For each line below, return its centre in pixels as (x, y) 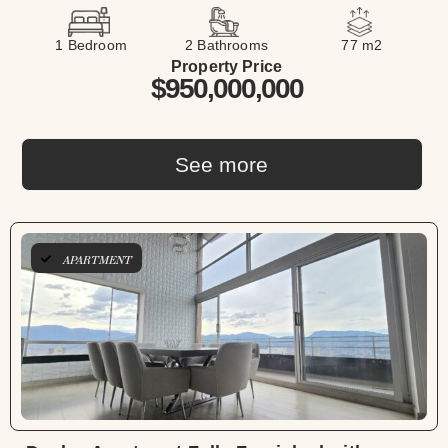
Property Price (226, 67)
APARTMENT (97, 261)
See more (222, 165)
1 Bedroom (91, 45)
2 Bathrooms (226, 45)
